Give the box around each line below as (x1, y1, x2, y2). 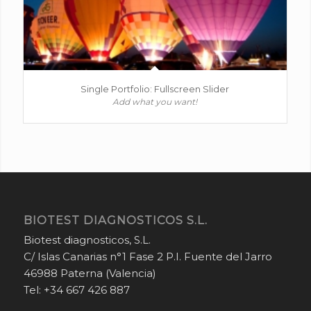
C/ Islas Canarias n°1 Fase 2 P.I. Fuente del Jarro (23, 249, 272, 263)
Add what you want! (112, 96, 198, 107)
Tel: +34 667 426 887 (23, 283, 130, 296)
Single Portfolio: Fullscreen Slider (81, 83, 230, 94)
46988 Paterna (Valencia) (23, 266, 156, 280)
